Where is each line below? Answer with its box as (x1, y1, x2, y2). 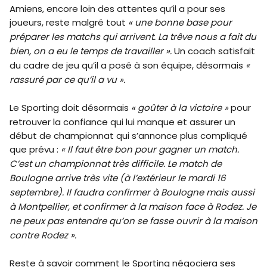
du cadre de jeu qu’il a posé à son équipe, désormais (10, 59, 246, 72)
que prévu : (10, 143, 61, 156)
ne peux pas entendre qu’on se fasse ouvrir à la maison (10, 215, 257, 228)
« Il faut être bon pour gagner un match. (61, 143, 239, 156)
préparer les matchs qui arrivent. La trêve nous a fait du (10, 30, 256, 44)
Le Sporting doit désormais (10, 101, 131, 114)
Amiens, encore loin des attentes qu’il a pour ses (10, 2, 225, 15)
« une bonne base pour (128, 16, 232, 29)
